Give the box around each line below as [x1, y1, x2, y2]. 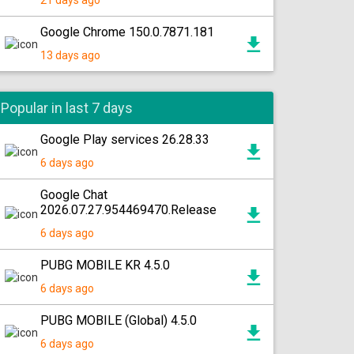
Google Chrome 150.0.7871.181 [40, 24, 214, 40]
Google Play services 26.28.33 [40, 132, 209, 147]
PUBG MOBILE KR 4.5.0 [40, 258, 170, 273]
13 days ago [40, 49, 100, 62]
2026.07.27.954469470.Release [40, 202, 217, 217]
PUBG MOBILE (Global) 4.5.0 [40, 313, 197, 328]
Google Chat [40, 187, 107, 202]
